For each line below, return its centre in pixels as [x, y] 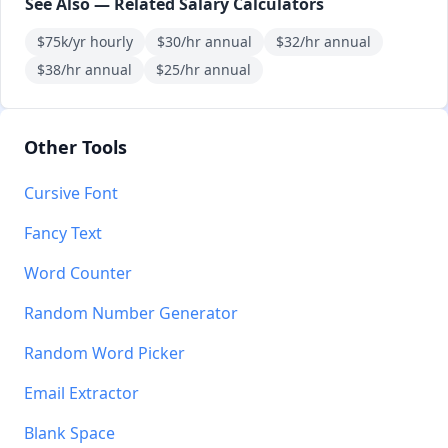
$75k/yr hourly [85, 41]
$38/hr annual [84, 69]
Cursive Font [71, 193]
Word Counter [78, 273]
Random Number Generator [131, 313]
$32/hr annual [323, 41]
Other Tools [75, 147]
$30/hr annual [204, 41]
